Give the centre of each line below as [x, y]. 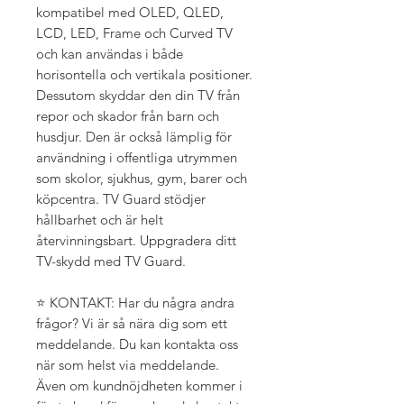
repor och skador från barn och [128, 115]
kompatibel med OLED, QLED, [130, 12]
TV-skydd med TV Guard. [111, 261]
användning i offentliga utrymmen [137, 157]
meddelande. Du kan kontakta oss [137, 344]
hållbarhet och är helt [100, 219]
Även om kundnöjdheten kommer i [139, 385]
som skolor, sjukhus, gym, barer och [142, 178]
